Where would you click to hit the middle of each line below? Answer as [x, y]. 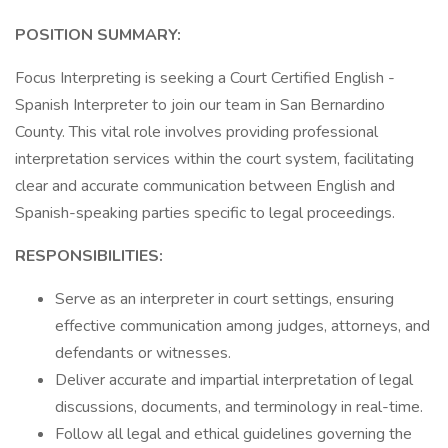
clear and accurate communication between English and [205, 186]
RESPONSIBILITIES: [89, 256]
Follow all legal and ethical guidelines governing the [233, 434]
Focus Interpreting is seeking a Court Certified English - [205, 78]
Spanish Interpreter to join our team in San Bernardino [200, 105]
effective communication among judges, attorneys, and [242, 326]
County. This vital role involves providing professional [196, 132]
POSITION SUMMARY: [98, 35]
